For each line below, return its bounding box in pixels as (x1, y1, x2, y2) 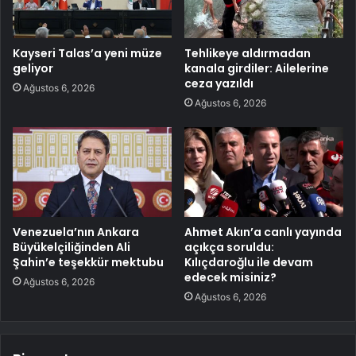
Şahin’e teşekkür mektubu (13, 254, 164, 271)
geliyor (13, 60, 53, 77)
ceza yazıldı (184, 75, 253, 92)
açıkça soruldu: (184, 239, 274, 256)
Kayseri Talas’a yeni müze (13, 45, 162, 62)
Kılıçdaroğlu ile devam (184, 254, 313, 271)
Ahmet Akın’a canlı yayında (184, 224, 342, 241)
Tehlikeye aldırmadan (184, 45, 311, 62)
